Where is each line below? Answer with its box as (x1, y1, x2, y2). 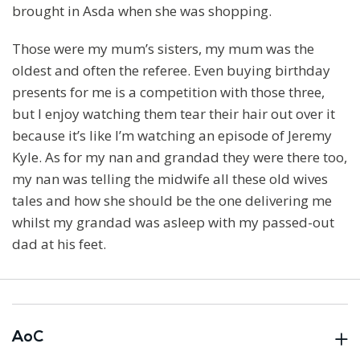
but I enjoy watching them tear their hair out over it (12, 104, 335, 123)
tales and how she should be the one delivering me (12, 190, 332, 210)
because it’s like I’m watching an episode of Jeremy (12, 125, 332, 145)
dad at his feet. (12, 234, 106, 253)
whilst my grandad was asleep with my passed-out (12, 212, 334, 231)
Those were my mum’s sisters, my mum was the (12, 39, 314, 58)
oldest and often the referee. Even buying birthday (12, 60, 330, 80)
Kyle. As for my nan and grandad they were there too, (12, 147, 347, 166)
